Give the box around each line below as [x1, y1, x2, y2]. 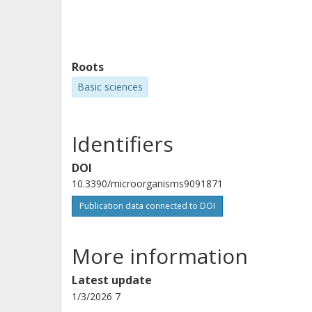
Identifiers [72, 130, 173, 159]
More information [72, 242, 248, 271]
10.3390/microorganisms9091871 [72, 177, 223, 191]
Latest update [72, 272, 152, 288]
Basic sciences [77, 79, 143, 93]
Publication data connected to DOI [79, 200, 215, 212]
